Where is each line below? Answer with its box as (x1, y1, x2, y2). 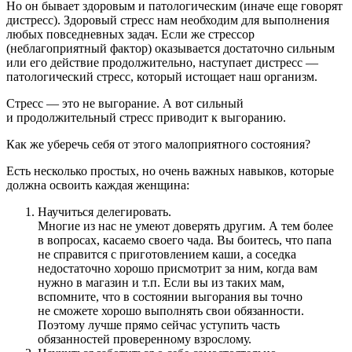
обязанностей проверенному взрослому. (38, 332, 251, 346)
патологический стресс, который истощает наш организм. (6, 69, 317, 83)
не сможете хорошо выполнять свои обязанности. (38, 303, 304, 317)
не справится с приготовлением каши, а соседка (38, 247, 296, 261)
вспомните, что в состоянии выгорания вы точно (38, 289, 302, 303)
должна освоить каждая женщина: (6, 178, 189, 192)
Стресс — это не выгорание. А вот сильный (6, 96, 244, 110)
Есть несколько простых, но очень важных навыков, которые (6, 163, 334, 178)
